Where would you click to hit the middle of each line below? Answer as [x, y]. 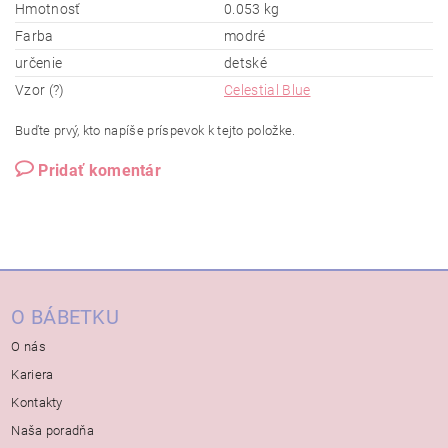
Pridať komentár [100, 171]
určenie [39, 63]
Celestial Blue [267, 90]
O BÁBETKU [65, 317]
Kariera [32, 375]
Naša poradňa [53, 431]
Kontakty [37, 403]
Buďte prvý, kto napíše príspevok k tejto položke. [155, 131]
